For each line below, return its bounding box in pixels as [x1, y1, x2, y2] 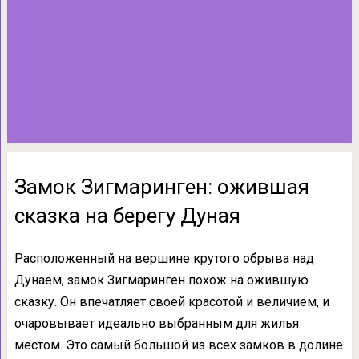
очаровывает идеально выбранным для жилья [14, 316, 299, 331]
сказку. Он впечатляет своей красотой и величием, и [14, 294, 329, 309]
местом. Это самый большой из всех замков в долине [14, 337, 343, 353]
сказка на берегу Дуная [14, 204, 240, 228]
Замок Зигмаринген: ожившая [14, 175, 309, 199]
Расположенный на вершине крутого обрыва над [14, 251, 314, 266]
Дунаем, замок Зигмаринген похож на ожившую [14, 272, 309, 288]
